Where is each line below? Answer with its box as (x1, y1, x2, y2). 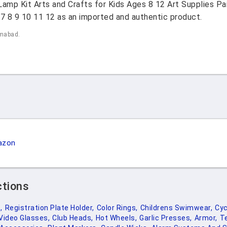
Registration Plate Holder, (5, 204, 94, 212)
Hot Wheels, (95, 214, 137, 222)
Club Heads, (52, 214, 93, 222)
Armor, (194, 214, 217, 222)
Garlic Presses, (139, 214, 192, 222)
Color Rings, (96, 204, 138, 212)
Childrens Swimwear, (140, 204, 212, 212)
